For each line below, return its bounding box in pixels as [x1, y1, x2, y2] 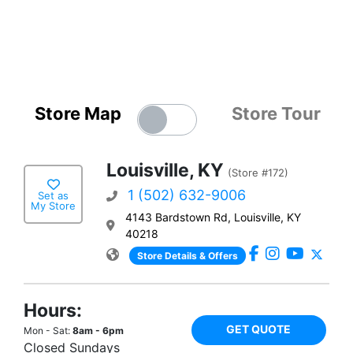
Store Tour [231, 103, 321, 124]
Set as [38, 188, 69, 202]
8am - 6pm [72, 325, 124, 337]
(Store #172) [228, 166, 288, 180]
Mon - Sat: [24, 325, 72, 337]
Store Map [35, 103, 122, 124]
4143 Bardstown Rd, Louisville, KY [125, 210, 301, 225]
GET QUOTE [226, 322, 292, 336]
